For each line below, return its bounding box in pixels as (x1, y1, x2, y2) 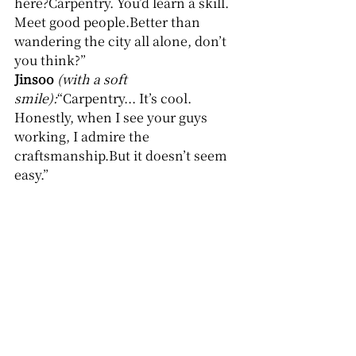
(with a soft (57, 70, 130, 89)
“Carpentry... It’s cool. (57, 89, 195, 108)
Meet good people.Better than (14, 13, 203, 32)
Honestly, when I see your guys (14, 108, 211, 127)
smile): (14, 89, 57, 108)
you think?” (14, 51, 86, 70)
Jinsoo (14, 70, 54, 89)
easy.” (14, 165, 48, 184)
